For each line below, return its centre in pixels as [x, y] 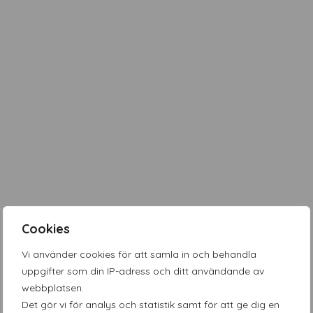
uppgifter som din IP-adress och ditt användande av [143, 271]
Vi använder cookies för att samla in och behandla [139, 254]
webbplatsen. [53, 288]
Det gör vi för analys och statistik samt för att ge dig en [151, 305]
